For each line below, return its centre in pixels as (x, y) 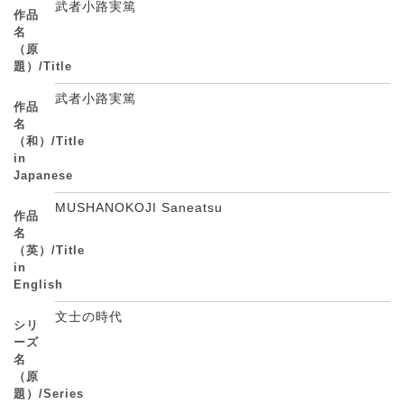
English (38, 285)
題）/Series (49, 394)
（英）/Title (49, 250)
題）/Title (43, 66)
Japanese (43, 175)
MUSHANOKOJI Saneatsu (141, 207)
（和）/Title (49, 141)
